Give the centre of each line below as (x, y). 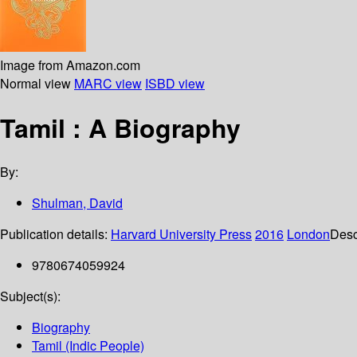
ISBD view (175, 83)
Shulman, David (77, 203)
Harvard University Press (181, 234)
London (308, 234)
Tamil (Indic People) (88, 346)
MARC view (108, 83)
